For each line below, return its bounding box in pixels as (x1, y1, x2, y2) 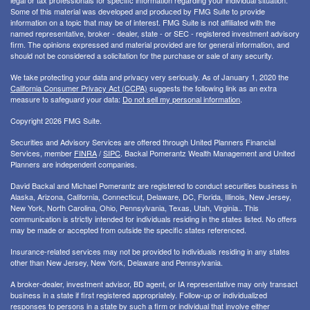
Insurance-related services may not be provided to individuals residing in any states (10, 246, 290, 257)
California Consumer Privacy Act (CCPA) (10, 82, 147, 94)
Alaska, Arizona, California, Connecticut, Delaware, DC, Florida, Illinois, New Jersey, (10, 191, 291, 203)
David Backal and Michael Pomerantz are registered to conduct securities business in (10, 180, 297, 192)
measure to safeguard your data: (10, 93, 122, 105)
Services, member (10, 147, 74, 159)
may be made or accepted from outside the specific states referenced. (10, 224, 246, 236)
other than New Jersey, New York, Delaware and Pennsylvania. (10, 257, 223, 268)
